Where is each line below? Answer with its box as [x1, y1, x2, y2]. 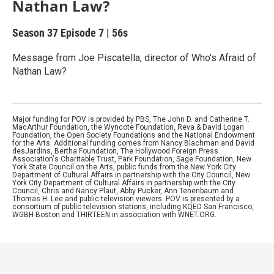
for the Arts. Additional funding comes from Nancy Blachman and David [12, 139, 254, 147]
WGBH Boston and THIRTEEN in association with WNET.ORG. [12, 210, 217, 219]
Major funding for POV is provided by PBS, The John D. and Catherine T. [12, 115, 250, 124]
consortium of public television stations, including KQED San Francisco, [12, 202, 254, 211]
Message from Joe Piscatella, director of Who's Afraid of [12, 52, 256, 64]
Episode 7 [61, 26, 104, 39]
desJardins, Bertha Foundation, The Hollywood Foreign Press [12, 147, 218, 155]
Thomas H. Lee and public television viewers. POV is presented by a [12, 194, 240, 203]
